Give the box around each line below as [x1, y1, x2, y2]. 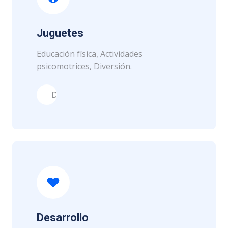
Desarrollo [37, 211, 89, 224]
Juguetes [37, 26, 83, 39]
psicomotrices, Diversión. [37, 61, 132, 72]
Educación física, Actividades [37, 48, 142, 60]
